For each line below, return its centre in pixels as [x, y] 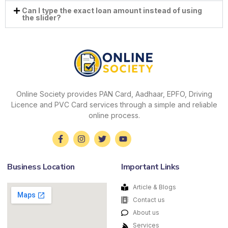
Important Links [150, 167]
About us [146, 212]
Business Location [41, 167]
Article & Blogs [154, 187]
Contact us [149, 199]
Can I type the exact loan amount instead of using [112, 10]
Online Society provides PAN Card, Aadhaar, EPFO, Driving [114, 94]
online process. [114, 115]
